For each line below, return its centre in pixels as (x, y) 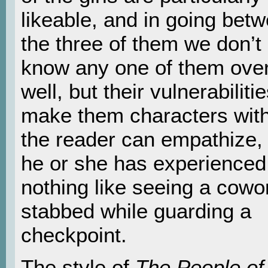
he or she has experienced (144, 163)
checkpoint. (74, 234)
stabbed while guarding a (136, 211)
